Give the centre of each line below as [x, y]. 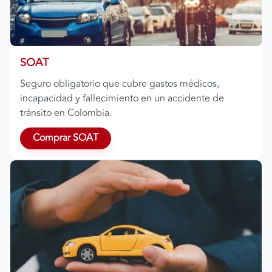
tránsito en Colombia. [66, 113]
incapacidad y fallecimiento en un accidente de [122, 98]
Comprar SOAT [66, 138]
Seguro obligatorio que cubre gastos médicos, [120, 83]
